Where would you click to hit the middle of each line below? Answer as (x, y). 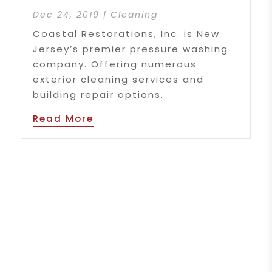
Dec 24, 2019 (66, 14)
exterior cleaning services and (119, 79)
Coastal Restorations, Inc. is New (127, 33)
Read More (63, 118)
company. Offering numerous (115, 64)
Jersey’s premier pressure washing (131, 49)
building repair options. (99, 94)
